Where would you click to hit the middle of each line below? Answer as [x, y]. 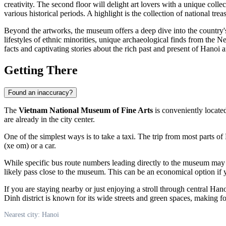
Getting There [41, 70]
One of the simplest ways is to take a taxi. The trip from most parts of [115, 136]
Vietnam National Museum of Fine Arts [86, 110]
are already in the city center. [49, 119]
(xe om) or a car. [30, 145]
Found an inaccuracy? [40, 92]
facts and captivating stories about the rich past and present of [102, 48]
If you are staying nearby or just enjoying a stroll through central [107, 189]
